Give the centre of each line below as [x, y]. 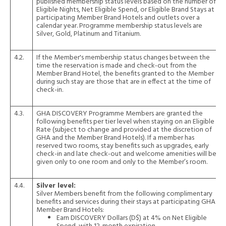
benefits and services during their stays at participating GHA [126, 202]
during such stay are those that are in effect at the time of [124, 82]
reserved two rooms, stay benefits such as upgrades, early [123, 146]
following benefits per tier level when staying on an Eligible [125, 122]
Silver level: [56, 186]
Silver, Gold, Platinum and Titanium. [89, 34]
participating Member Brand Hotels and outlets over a [118, 18]
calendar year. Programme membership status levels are [119, 26]
